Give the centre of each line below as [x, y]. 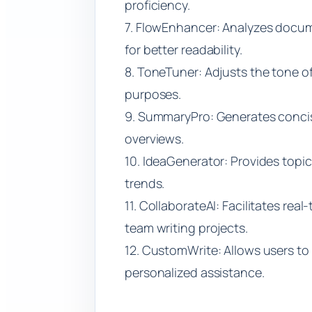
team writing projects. [186, 227]
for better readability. [184, 49]
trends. [145, 183]
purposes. [153, 94]
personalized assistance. [195, 272]
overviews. [155, 138]
